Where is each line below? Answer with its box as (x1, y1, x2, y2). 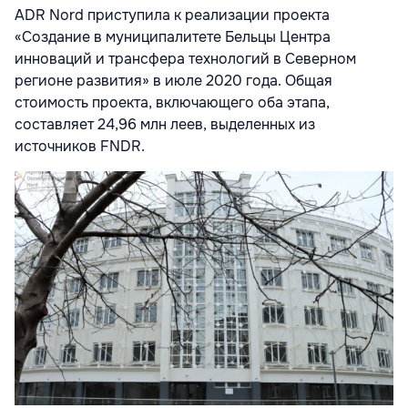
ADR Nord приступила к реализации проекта (15, 5, 330, 25)
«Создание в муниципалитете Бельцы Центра (15, 27, 331, 47)
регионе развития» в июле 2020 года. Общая (15, 71, 332, 91)
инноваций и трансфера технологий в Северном (15, 49, 356, 69)
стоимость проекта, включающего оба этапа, (15, 93, 330, 113)
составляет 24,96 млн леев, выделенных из (15, 115, 315, 135)
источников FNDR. (15, 137, 148, 157)
